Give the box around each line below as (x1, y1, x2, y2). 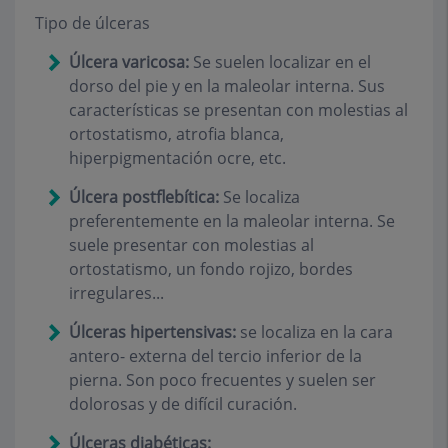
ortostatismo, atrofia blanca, (69, 123, 284, 145)
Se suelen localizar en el (189, 51, 371, 73)
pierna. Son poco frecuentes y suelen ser (69, 369, 376, 391)
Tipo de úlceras (35, 12, 150, 34)
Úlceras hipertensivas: (69, 321, 236, 343)
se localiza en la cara (236, 321, 393, 343)
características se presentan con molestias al (69, 99, 408, 121)
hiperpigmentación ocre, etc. (69, 147, 286, 169)
